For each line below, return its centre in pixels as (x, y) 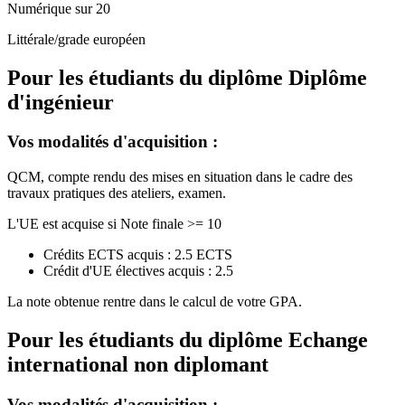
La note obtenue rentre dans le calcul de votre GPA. (155, 302)
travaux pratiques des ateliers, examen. (117, 193)
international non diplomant (138, 365)
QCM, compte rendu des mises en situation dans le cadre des (180, 177)
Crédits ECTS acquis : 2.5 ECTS (138, 255)
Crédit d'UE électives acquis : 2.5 (138, 271)
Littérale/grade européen (76, 39)
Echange (328, 340)
